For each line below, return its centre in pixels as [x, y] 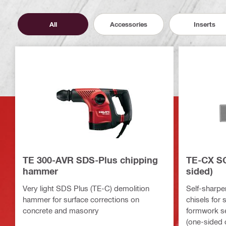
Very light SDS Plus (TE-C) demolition [86, 188]
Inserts [204, 24]
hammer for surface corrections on [81, 200]
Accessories [129, 24]
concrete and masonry [61, 211]
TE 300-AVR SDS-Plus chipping [90, 160]
